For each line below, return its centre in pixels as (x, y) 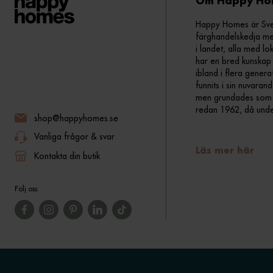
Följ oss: (27, 189)
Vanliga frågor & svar (74, 136)
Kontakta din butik (67, 156)
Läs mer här (225, 151)
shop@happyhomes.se (76, 118)
